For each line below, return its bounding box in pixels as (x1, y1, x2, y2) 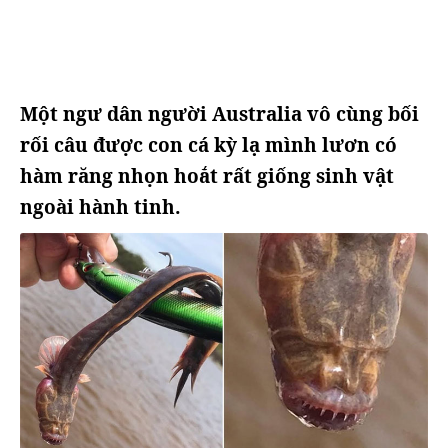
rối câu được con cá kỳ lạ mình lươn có (20, 132, 397, 158)
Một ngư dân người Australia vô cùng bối (20, 101, 419, 127)
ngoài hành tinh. (20, 194, 181, 220)
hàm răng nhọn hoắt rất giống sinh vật (20, 163, 394, 189)
